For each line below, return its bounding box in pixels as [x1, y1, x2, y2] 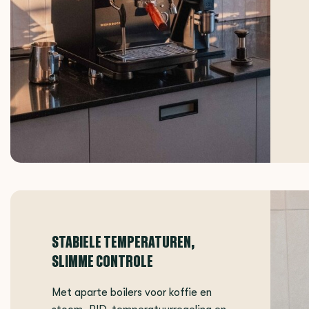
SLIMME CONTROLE [52, 250, 153, 272]
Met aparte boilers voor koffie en [52, 286, 212, 299]
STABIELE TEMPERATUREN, [52, 230, 195, 252]
